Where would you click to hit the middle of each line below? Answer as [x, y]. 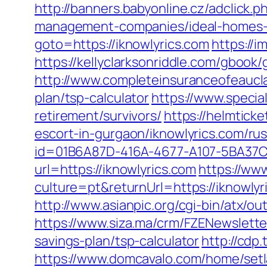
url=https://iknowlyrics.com [116, 169]
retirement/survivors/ [98, 116]
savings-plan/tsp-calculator [117, 241]
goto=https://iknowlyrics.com [122, 44]
